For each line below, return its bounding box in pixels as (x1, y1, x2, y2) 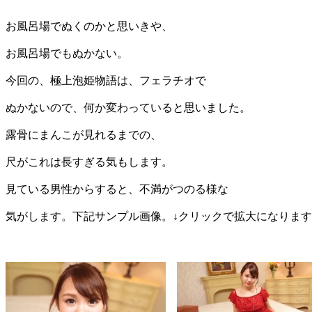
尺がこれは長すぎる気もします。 (6, 155, 173, 168)
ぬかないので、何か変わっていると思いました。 (6, 101, 251, 114)
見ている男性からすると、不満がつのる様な (6, 182, 228, 195)
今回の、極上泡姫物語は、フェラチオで (6, 74, 206, 86)
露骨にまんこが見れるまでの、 (6, 128, 162, 141)
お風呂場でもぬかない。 (6, 47, 128, 59)
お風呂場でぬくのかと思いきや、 (6, 19, 173, 32)
